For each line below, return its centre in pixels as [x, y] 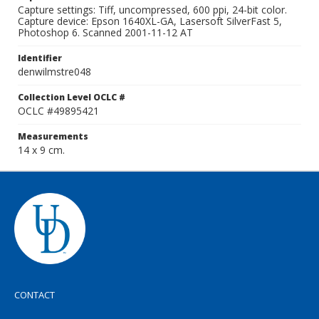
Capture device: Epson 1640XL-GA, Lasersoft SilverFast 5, [150, 21]
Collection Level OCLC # [72, 97]
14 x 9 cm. [41, 150]
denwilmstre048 [54, 72]
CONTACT [35, 295]
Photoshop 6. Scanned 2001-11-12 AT [105, 32]
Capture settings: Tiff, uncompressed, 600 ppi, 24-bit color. [152, 10]
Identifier [40, 58]
